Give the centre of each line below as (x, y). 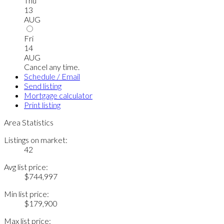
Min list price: (26, 194)
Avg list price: (26, 167)
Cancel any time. (52, 67)
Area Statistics (29, 122)
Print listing (42, 105)
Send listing (43, 86)
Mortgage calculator (58, 95)
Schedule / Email (52, 76)
